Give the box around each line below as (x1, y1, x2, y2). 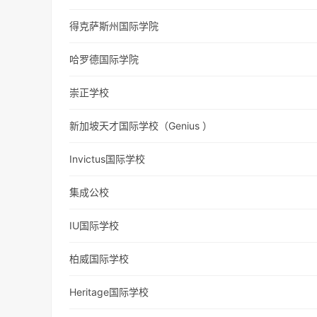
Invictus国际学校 (69, 153, 146, 166)
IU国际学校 (69, 219, 120, 232)
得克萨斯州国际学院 (69, 20, 159, 33)
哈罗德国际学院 (69, 53, 139, 66)
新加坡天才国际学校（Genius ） (69, 120, 213, 132)
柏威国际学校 (69, 253, 129, 265)
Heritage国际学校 (69, 286, 149, 299)
